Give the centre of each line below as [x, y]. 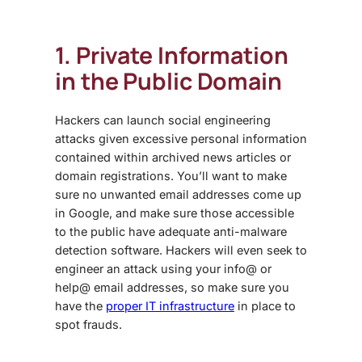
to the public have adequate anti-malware [171, 231]
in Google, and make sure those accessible [175, 213]
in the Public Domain [168, 81]
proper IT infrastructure [170, 305]
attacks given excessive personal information [181, 138]
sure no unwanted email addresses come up [178, 194]
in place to [265, 305]
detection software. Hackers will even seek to [181, 250]
